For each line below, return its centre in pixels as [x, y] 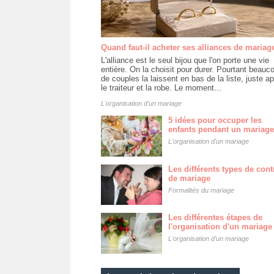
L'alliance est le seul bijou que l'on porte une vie [185, 60]
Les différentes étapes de [215, 218]
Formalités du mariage [201, 190]
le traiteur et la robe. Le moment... [161, 88]
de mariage [189, 178]
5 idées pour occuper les [215, 120]
